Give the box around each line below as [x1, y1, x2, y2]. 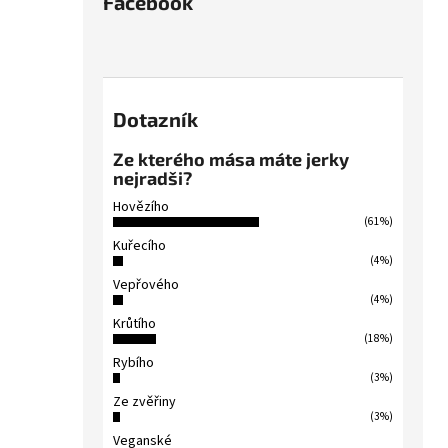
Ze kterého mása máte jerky [113, 147, 349, 170]
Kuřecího [113, 235, 166, 256]
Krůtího [113, 313, 156, 334]
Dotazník [113, 106, 198, 131]
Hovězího [113, 196, 169, 217]
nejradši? [113, 166, 192, 189]
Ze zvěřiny [113, 391, 176, 412]
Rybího [113, 352, 154, 373]
